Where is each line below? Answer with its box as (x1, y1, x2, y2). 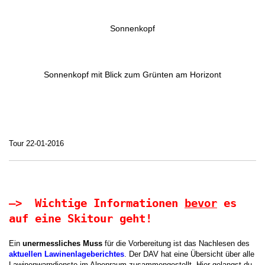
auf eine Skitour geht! (9, 212, 152, 225)
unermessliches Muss (22, 238, 102, 248)
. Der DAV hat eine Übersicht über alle (124, 249, 254, 258)
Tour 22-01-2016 (9, 138, 64, 148)
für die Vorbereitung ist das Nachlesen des (102, 238, 250, 248)
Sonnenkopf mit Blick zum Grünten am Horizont (44, 70, 221, 80)
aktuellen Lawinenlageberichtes (9, 249, 124, 258)
